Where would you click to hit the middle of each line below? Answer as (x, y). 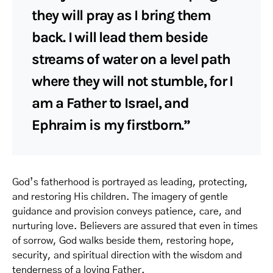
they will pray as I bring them (122, 15)
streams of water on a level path (131, 59)
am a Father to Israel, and (110, 103)
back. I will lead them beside (120, 37)
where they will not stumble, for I (133, 81)
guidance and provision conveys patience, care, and (127, 211)
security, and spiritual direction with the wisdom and (127, 255)
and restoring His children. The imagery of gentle (120, 197)
